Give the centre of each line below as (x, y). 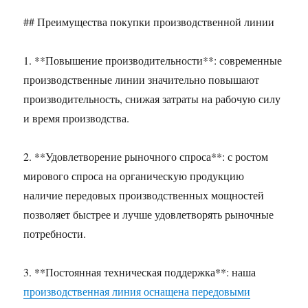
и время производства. (77, 118)
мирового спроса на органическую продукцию (134, 176)
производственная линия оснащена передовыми (137, 291)
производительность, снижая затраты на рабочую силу (152, 99)
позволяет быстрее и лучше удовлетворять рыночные (149, 214)
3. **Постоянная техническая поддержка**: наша (140, 272)
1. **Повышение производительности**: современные (153, 60)
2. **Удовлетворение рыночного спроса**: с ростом (146, 156)
